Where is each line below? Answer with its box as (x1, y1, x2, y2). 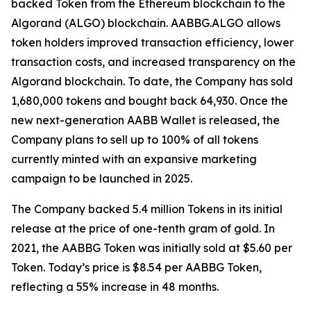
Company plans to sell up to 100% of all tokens (11, 133, 258, 146)
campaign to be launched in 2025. (11, 171, 192, 185)
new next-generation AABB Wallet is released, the (11, 113, 280, 127)
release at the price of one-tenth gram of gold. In (11, 221, 275, 235)
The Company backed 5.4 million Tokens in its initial (11, 202, 283, 216)
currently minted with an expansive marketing (11, 152, 257, 166)
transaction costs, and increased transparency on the (11, 55, 296, 69)
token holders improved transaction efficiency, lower (11, 35, 294, 49)
